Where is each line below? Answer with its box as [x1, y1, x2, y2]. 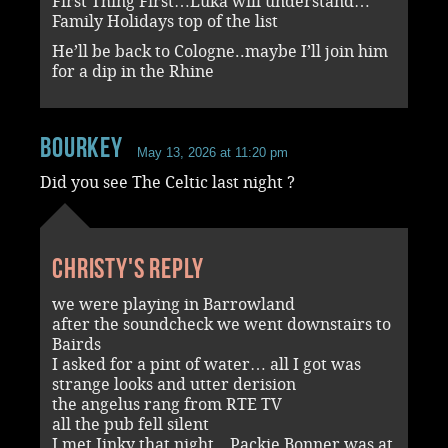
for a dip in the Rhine [52, 61, 214, 81]
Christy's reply [52, 252, 204, 284]
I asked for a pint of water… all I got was [52, 354, 361, 374]
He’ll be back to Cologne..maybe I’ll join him [52, 41, 388, 61]
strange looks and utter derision [52, 374, 296, 394]
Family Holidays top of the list [52, 11, 278, 31]
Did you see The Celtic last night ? [40, 172, 295, 192]
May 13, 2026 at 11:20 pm [136, 144, 288, 160]
